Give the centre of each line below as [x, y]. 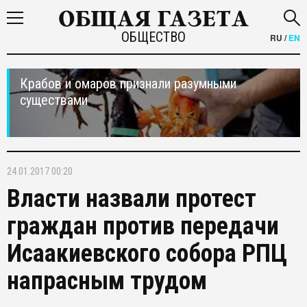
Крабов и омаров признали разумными [128, 84]
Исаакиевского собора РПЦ [147, 254]
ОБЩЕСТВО [153, 37]
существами [54, 100]
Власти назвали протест [132, 199]
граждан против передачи [143, 226]
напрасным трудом [107, 281]
